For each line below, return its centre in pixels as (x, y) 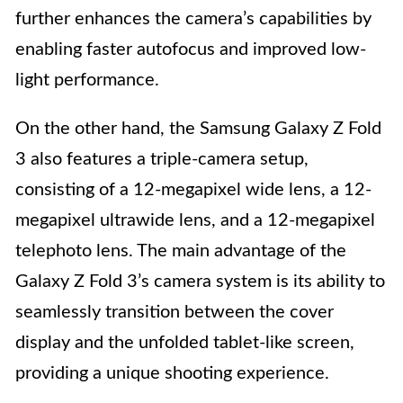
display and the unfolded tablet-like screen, (185, 343)
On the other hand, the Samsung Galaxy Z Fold (198, 129)
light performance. (87, 81)
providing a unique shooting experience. (172, 374)
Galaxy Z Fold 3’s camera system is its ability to (200, 282)
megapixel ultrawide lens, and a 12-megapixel (195, 221)
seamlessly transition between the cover (175, 313)
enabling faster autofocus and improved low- (191, 50)
